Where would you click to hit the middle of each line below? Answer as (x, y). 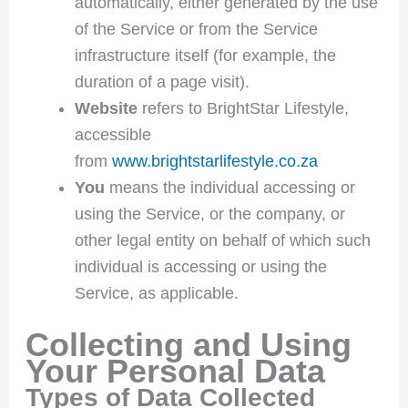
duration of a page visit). (162, 82)
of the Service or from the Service (196, 29)
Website (106, 108)
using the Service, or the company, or (209, 214)
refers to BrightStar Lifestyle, (243, 108)
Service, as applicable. (156, 293)
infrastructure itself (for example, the (205, 55)
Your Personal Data (175, 371)
